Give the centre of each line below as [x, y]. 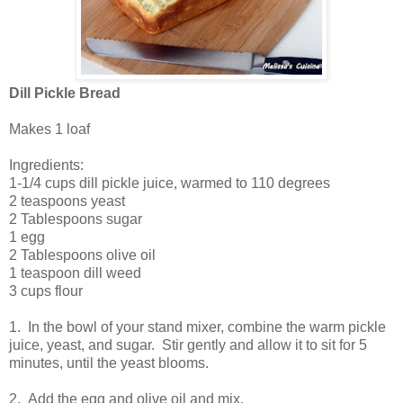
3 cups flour [46, 291]
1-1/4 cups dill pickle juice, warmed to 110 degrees [170, 183]
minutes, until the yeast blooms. [109, 363]
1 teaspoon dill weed [75, 273]
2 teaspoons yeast [67, 201]
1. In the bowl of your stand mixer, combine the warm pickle [197, 327]
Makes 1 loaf [49, 129]
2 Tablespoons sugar [76, 219]
